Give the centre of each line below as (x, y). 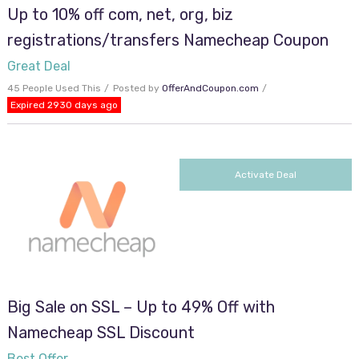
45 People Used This (54, 89)
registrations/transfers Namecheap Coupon (167, 40)
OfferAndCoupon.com (210, 89)
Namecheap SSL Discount (101, 333)
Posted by (137, 89)
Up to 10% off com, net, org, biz (120, 15)
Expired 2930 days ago (64, 105)
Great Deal (38, 67)
